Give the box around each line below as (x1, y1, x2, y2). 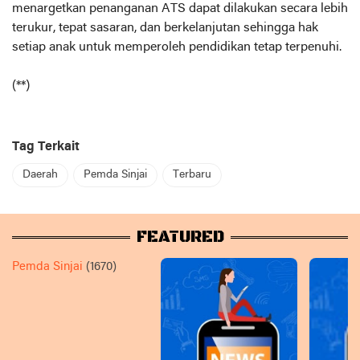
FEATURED (136, 227, 224, 247)
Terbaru (173, 169, 211, 181)
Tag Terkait (12, 141, 80, 153)
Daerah (22, 169, 58, 181)
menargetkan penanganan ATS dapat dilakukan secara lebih (12, 2, 348, 15)
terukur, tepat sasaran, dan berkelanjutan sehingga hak (12, 22, 318, 35)
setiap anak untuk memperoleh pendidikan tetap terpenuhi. (12, 41, 342, 54)
